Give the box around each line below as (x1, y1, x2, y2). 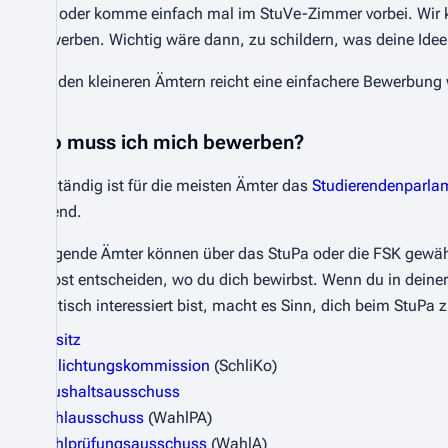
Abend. (32, 202, 82, 221)
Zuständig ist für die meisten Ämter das (32, 176, 312, 195)
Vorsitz (32, 330, 81, 349)
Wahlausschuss (32, 408, 144, 427)
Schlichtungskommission (32, 356, 210, 375)
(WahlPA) (144, 408, 212, 427)
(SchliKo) (210, 356, 277, 375)
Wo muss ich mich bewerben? (32, 130, 304, 154)
